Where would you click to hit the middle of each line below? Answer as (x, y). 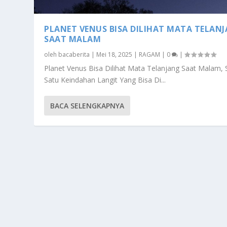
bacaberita (74, 54)
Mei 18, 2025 (115, 54)
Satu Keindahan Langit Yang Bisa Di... (105, 80)
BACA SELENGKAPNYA (87, 105)
